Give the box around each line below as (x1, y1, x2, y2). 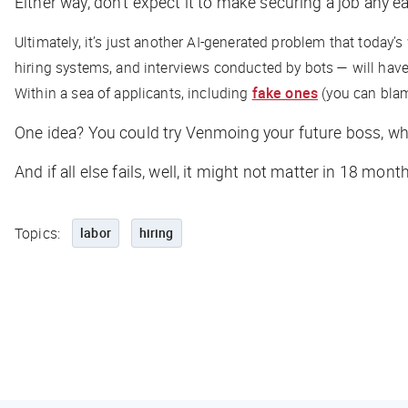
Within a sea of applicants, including (15, 82, 252, 103)
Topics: (15, 222, 61, 243)
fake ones (251, 82, 319, 103)
